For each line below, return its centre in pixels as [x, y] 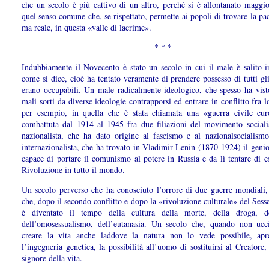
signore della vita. [52, 258]
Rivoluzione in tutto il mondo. [73, 170]
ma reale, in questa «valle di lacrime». [86, 28]
